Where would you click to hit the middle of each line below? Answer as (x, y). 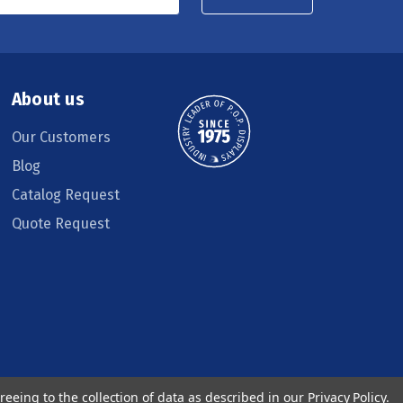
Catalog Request (65, 194)
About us (48, 99)
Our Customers (61, 137)
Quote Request (60, 223)
